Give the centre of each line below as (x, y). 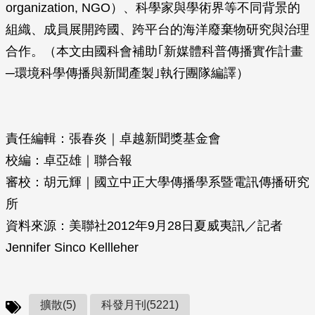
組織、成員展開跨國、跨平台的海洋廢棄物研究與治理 (157, 30)
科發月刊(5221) (140, 305)
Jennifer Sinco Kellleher (72, 247)
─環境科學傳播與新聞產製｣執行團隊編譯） (127, 73)
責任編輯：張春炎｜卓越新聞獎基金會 (113, 139)
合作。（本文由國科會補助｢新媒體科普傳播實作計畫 (154, 51)
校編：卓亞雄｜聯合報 (69, 160)
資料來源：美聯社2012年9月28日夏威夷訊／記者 (144, 226)
